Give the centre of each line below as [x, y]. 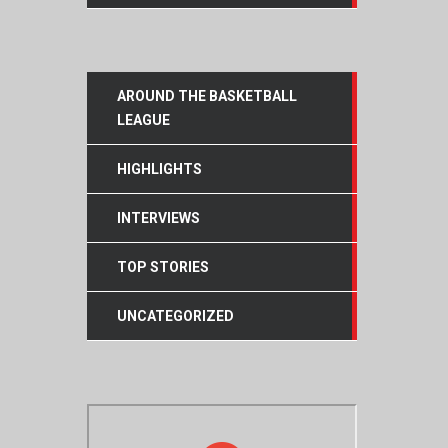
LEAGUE [143, 120]
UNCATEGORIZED [175, 316]
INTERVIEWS [158, 218]
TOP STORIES [163, 267]
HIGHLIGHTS [159, 169]
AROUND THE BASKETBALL [207, 96]
